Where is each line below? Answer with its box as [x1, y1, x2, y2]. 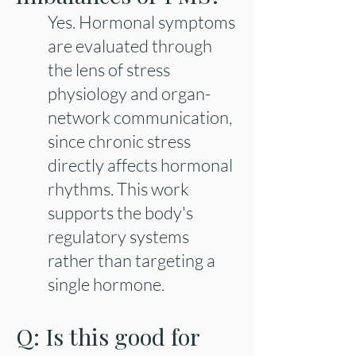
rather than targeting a [48, 250, 215, 271]
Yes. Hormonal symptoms [48, 11, 235, 33]
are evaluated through [48, 35, 212, 56]
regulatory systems [48, 226, 189, 247]
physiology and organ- [48, 83, 211, 104]
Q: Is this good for [16, 321, 199, 351]
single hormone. [48, 273, 164, 295]
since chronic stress [48, 130, 191, 152]
